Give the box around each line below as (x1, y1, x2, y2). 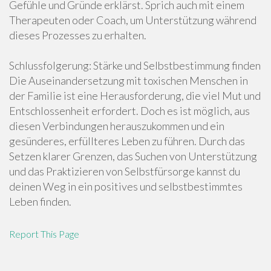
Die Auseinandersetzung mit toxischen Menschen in (9, 74, 248, 87)
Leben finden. (9, 195, 71, 208)
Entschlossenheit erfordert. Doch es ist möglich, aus (9, 104, 250, 117)
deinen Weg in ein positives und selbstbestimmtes (9, 180, 243, 193)
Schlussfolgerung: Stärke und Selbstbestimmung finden (9, 59, 261, 72)
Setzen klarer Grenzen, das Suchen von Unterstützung (9, 149, 257, 163)
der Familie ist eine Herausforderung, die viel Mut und (9, 89, 261, 102)
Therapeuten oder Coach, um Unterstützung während (9, 13, 256, 27)
